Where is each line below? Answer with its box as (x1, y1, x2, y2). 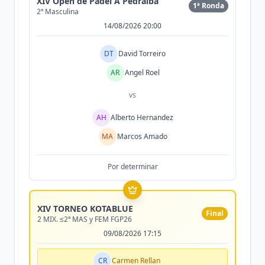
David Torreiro (118, 49, 166, 59)
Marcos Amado (117, 131, 167, 141)
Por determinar (107, 161, 158, 172)
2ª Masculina (37, 7, 79, 17)
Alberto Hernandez (111, 112, 173, 122)
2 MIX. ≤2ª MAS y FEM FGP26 (37, 214, 132, 224)
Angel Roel (124, 67, 160, 77)
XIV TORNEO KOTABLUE (37, 203, 133, 214)
